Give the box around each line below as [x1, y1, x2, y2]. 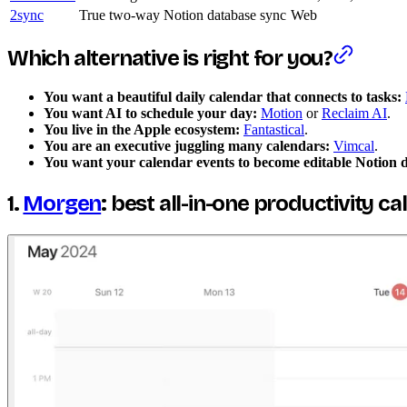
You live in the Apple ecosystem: [44, 122, 240, 138]
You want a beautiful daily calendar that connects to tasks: [44, 89, 402, 105]
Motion [261, 105, 303, 122]
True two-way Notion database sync [79, 6, 286, 23]
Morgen [23, 191, 102, 217]
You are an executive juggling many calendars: [44, 138, 330, 154]
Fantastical [243, 122, 304, 138]
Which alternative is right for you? [7, 45, 333, 72]
